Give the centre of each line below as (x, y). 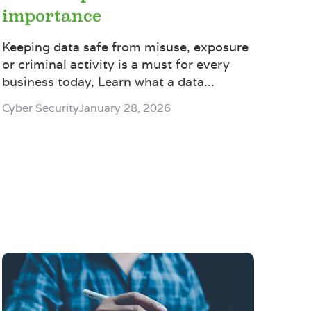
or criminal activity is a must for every (116, 64)
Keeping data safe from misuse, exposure (125, 47)
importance (51, 16)
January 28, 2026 (125, 108)
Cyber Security (40, 108)
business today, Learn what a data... (108, 81)
